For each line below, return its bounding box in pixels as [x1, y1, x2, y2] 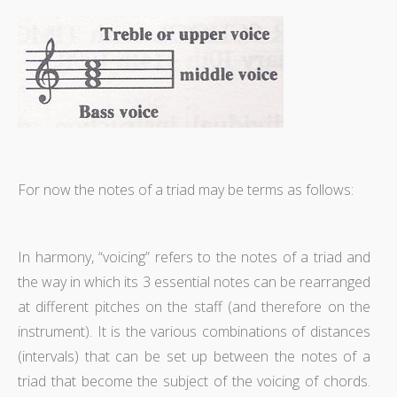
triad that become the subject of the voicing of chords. [18, 370, 370, 391]
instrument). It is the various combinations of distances [18, 321, 370, 341]
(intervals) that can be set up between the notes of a [18, 346, 370, 366]
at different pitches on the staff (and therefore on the [18, 296, 370, 316]
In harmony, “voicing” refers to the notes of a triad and [18, 246, 370, 267]
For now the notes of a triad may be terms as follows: [18, 179, 354, 199]
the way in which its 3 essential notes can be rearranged [18, 271, 370, 292]
